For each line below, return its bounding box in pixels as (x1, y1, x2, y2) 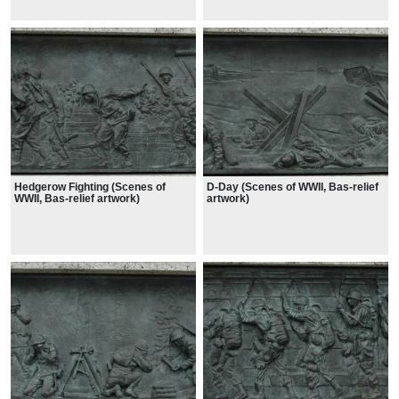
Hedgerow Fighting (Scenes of (14, 180, 166, 193)
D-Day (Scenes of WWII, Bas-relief (207, 180, 379, 193)
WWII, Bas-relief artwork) (14, 191, 140, 205)
